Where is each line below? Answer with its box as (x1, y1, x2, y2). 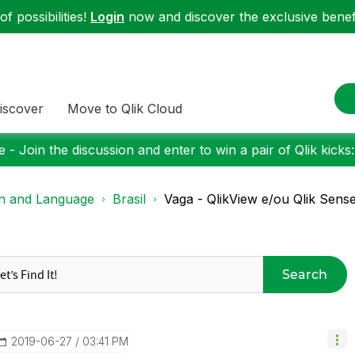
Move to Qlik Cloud (67, 100, 182, 116)
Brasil (113, 191, 146, 207)
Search (282, 266, 328, 282)
